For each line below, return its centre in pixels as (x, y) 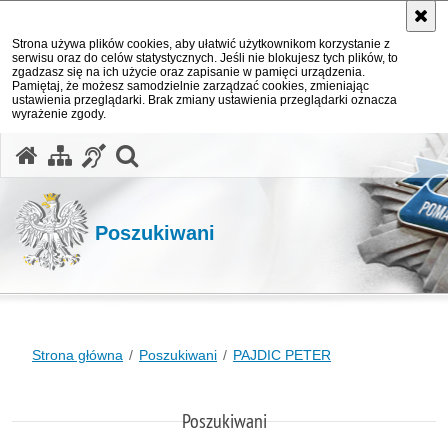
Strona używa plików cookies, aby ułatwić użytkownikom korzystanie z (201, 44)
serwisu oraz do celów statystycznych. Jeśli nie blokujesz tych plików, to (205, 58)
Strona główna (77, 355)
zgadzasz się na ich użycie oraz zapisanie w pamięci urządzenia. (188, 72)
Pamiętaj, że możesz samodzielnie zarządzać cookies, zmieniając (190, 86)
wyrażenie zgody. (59, 114)
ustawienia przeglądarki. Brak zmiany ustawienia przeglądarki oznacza (204, 100)
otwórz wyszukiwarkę (248, 153)
